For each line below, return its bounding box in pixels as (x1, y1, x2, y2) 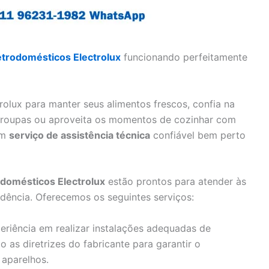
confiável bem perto (150, 128, 246, 141)
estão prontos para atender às (105, 175, 246, 188)
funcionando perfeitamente (121, 51, 247, 64)
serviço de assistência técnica (9, 128, 150, 141)
